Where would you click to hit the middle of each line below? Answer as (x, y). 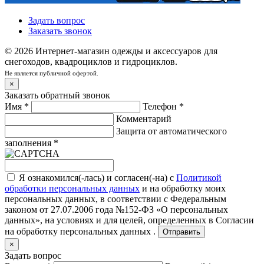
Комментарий (144, 118)
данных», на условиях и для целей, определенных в (109, 220)
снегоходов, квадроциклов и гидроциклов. (91, 61)
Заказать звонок (60, 31)
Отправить (181, 232)
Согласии (235, 220)
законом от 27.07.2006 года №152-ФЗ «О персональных (116, 209)
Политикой (199, 177)
